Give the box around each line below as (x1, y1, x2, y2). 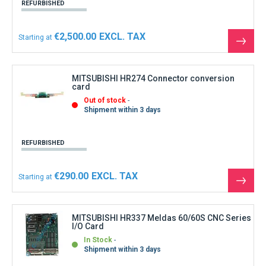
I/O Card (72, 221, 104, 231)
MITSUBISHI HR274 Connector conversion (72, 73, 235, 83)
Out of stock (84, 96, 126, 104)
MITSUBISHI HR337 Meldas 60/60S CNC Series (72, 213, 251, 223)
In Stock (84, 235, 112, 244)
